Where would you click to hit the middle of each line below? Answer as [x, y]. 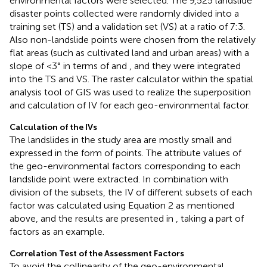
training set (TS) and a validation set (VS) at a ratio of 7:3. [127, 26]
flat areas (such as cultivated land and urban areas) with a [129, 52]
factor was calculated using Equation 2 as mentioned [122, 205]
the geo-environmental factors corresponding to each [125, 166]
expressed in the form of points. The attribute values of [125, 153]
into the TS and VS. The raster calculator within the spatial [131, 79]
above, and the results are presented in [93, 218]
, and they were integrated [185, 66]
